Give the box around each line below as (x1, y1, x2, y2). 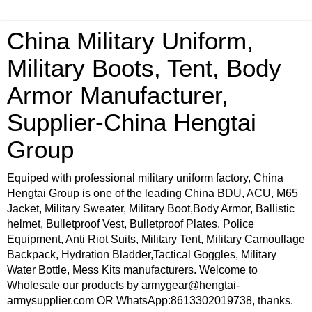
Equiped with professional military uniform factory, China (7, 172, 283, 184)
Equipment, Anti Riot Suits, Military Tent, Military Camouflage (7, 233, 305, 245)
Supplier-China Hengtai (7, 109, 256, 136)
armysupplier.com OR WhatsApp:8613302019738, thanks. (7, 295, 293, 306)
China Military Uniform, (7, 28, 253, 54)
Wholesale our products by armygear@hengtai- (7, 279, 240, 291)
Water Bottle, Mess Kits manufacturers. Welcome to (7, 264, 258, 276)
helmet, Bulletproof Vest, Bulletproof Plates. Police (7, 218, 254, 230)
